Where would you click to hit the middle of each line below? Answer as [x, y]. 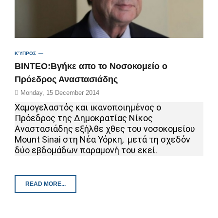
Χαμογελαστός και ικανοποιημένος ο [88, 108]
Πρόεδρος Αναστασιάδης [66, 80]
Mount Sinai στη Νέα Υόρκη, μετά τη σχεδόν [102, 140]
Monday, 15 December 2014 [59, 93]
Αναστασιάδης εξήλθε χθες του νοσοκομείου [105, 129]
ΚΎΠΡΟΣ [25, 54]
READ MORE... [45, 184]
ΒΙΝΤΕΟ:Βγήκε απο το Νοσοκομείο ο [91, 66]
